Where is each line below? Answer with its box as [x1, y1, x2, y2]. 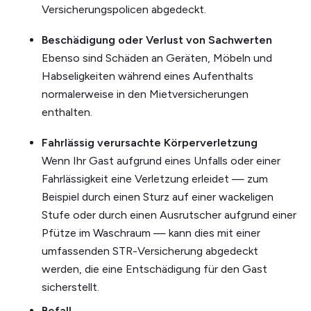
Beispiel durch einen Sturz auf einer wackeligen [42, 190, 274, 204]
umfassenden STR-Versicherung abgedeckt [42, 244, 258, 258]
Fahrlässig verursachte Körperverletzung [42, 136, 258, 150]
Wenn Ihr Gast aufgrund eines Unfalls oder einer [42, 154, 280, 168]
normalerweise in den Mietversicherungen [42, 87, 249, 101]
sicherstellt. [42, 280, 99, 294]
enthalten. [42, 106, 92, 119]
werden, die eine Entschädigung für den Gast [42, 262, 267, 276]
